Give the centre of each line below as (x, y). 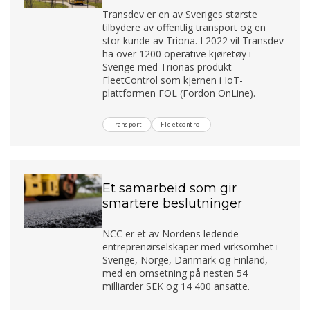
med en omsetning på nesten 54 (175, 273)
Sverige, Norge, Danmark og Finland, (185, 259)
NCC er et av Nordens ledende (171, 233)
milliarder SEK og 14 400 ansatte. (176, 286)
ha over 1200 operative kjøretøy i (177, 53)
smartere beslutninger (173, 203)
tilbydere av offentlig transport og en (184, 27)
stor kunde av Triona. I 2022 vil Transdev (193, 40)
